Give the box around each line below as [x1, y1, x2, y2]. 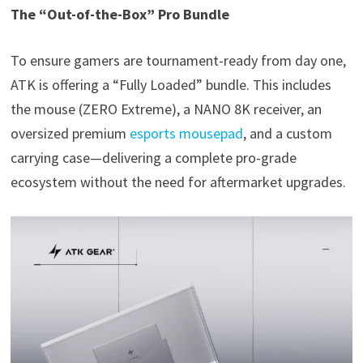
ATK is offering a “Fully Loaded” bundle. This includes [10, 75, 331, 95]
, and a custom [242, 124, 332, 143]
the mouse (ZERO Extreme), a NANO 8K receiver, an [10, 100, 322, 119]
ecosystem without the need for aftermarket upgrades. [10, 173, 346, 192]
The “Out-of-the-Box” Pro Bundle [10, 5, 229, 24]
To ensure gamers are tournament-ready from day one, [10, 51, 346, 70]
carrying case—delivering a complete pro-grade [10, 148, 297, 168]
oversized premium [10, 124, 130, 143]
